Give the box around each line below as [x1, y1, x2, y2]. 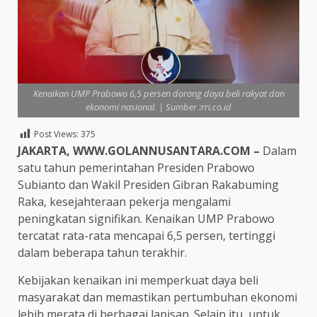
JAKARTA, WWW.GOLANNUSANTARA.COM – [18, 142, 260, 158]
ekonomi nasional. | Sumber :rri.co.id [86, 100, 231, 113]
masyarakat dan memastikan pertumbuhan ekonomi [18, 289, 297, 305]
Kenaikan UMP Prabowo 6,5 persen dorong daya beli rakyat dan [33, 86, 284, 100]
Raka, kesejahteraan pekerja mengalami [18, 193, 231, 209]
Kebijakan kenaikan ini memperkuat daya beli [18, 272, 258, 288]
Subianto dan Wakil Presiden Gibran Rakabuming [18, 176, 279, 192]
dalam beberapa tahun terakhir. [18, 244, 187, 260]
